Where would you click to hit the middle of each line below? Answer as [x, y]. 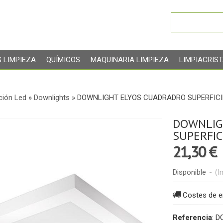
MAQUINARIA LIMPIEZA [129, 60]
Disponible [189, 172]
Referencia [192, 218]
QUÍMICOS [63, 60]
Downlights [52, 98]
